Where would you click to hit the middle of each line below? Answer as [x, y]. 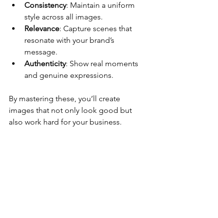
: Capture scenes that [97, 28]
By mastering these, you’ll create [65, 99]
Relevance [42, 28]
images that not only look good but [71, 110]
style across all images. [64, 17]
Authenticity [45, 64]
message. [41, 52]
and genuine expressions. [69, 75]
